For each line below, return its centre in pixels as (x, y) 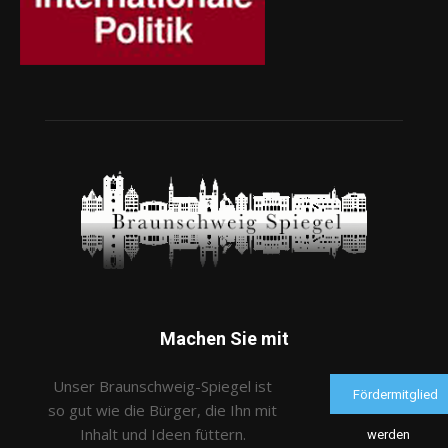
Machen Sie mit (224, 338)
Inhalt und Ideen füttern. (162, 433)
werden (388, 434)
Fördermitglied (395, 394)
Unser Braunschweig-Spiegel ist (163, 385)
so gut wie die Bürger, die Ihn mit (163, 409)
